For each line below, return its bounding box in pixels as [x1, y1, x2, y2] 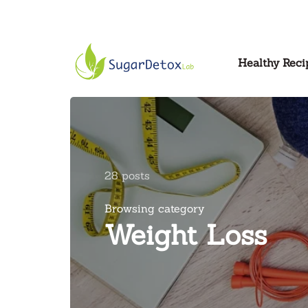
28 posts [104, 168, 150, 182]
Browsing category [104, 201, 204, 215]
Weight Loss [104, 217, 267, 252]
